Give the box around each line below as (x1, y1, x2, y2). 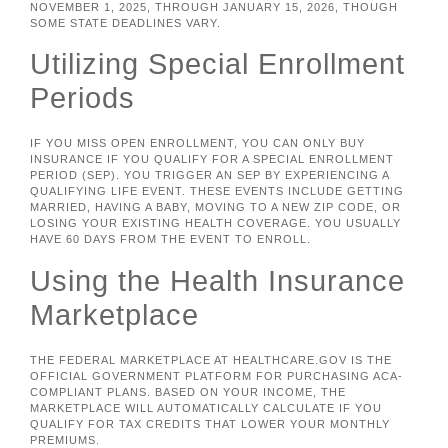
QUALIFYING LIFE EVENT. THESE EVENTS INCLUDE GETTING (30, 185, 404, 198)
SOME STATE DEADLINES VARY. (30, 16, 221, 29)
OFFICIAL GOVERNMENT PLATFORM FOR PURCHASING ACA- (30, 369, 403, 382)
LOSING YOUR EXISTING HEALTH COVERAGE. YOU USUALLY (30, 217, 401, 230)
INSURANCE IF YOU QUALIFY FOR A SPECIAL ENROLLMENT (30, 153, 394, 166)
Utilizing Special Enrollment (30, 48, 405, 81)
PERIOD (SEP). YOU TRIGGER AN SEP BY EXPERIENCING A (30, 169, 389, 182)
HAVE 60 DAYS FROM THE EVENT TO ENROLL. (30, 233, 311, 246)
